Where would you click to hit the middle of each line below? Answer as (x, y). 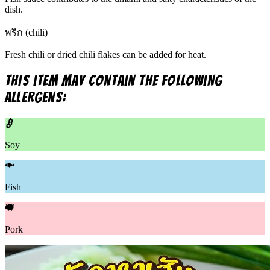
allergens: (36, 98)
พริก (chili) (26, 33)
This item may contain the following (114, 81)
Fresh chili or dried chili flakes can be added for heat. (105, 55)
